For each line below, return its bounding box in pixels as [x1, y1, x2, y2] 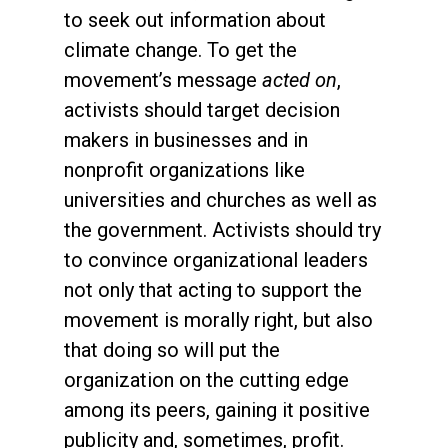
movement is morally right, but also [64, 307, 373, 332]
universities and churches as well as [64, 187, 377, 212]
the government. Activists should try [64, 217, 381, 242]
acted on [262, 67, 337, 92]
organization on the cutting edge [64, 367, 349, 392]
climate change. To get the [64, 37, 297, 62]
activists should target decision [64, 97, 340, 122]
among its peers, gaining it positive [64, 397, 370, 422]
